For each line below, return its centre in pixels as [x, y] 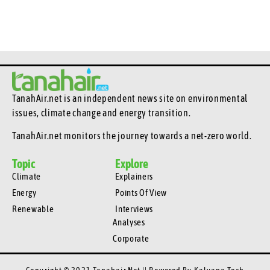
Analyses [129, 222]
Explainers [134, 176]
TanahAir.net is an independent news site [94, 99]
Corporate [131, 238]
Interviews [134, 209]
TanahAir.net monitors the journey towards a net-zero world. [133, 136]
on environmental [212, 99]
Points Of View [141, 192]
